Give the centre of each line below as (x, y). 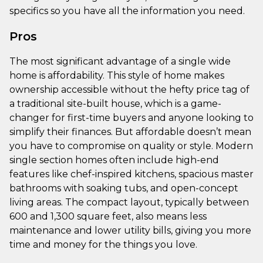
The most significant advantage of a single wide (120, 61)
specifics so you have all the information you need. (127, 11)
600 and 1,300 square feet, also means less (108, 216)
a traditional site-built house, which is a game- (115, 103)
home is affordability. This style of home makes (117, 75)
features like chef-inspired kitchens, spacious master (131, 174)
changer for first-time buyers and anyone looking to (131, 117)
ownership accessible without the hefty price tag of (129, 89)
